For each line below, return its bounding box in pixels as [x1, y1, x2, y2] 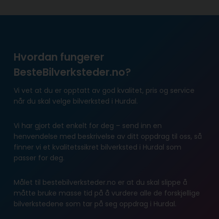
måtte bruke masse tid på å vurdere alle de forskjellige [14, 188, 200, 198]
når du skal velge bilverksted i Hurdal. [14, 96, 140, 106]
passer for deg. [14, 153, 66, 163]
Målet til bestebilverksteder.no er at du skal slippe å [14, 177, 187, 187]
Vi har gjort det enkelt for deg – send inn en [14, 120, 162, 131]
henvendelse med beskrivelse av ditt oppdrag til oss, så [14, 131, 202, 141]
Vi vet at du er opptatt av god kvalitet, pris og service [14, 85, 195, 95]
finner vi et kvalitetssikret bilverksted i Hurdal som [14, 142, 181, 152]
